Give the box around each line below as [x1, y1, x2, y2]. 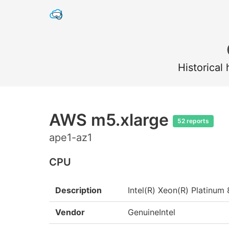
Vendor [55, 207, 85, 217]
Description [55, 185, 102, 195]
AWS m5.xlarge [49, 110, 173, 130]
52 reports [177, 117, 209, 125]
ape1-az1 [49, 131, 92, 144]
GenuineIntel [128, 207, 175, 217]
